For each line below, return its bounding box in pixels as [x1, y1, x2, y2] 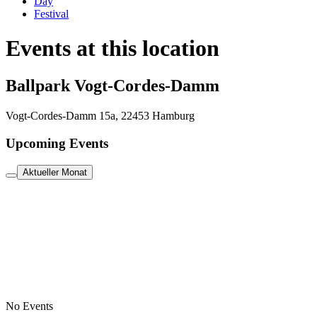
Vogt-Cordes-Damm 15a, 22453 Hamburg [6, 110, 195, 122]
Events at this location [6, 35, 219, 61]
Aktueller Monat [23, 166, 87, 178]
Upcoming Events [6, 136, 108, 151]
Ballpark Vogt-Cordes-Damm [6, 76, 219, 96]
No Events [6, 299, 53, 312]
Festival [34, 7, 69, 20]
